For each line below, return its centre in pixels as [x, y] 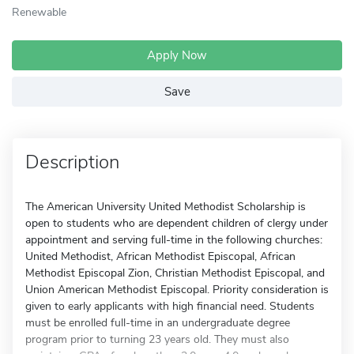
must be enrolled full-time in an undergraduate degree [158, 323]
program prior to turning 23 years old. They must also [157, 339]
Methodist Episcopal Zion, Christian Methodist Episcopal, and [175, 273]
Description [72, 162]
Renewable [39, 12]
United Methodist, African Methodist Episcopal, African [160, 256]
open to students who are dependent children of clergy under [177, 223]
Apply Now [177, 55]
